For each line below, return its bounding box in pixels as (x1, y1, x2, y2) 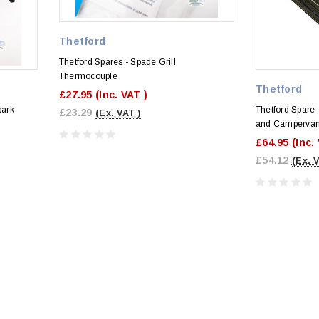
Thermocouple (59, 70, 117, 81)
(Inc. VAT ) (95, 88, 148, 100)
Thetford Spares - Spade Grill (59, 56, 176, 67)
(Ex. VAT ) (95, 108, 141, 118)
